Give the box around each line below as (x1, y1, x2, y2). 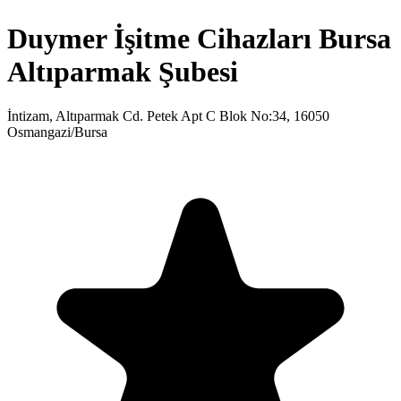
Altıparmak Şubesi (7, 55, 238, 89)
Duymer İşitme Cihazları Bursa (7, 22, 391, 55)
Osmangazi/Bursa (7, 124, 107, 140)
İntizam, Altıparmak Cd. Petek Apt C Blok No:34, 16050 (7, 107, 329, 124)
